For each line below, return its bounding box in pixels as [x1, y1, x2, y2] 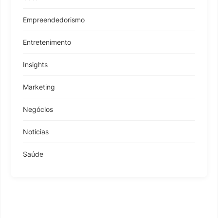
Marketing [23, 82, 55, 91]
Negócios [23, 105, 53, 113]
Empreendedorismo [23, 15, 85, 24]
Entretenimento [23, 37, 71, 46]
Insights [23, 60, 48, 69]
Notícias [23, 127, 49, 136]
